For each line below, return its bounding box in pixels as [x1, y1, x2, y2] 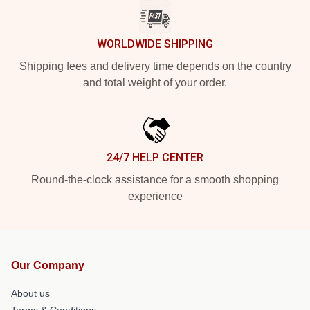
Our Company [11, 259, 84, 272]
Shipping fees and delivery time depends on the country [19, 60, 291, 73]
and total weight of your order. [83, 77, 227, 89]
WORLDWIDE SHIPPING [97, 37, 213, 51]
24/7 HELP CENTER [107, 151, 203, 165]
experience [127, 190, 183, 203]
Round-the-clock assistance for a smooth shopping [31, 174, 279, 186]
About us [11, 288, 50, 300]
